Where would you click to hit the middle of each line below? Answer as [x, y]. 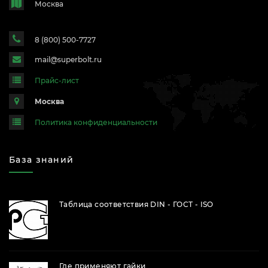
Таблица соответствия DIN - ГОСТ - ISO [136, 205]
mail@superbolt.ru [68, 60]
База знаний [42, 160]
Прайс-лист [57, 81]
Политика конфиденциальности [96, 122]
